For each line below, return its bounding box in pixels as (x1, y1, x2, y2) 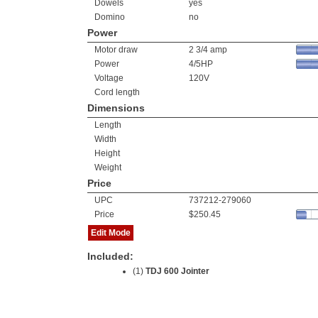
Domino (94, 12, 125, 22)
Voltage (94, 73, 124, 83)
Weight (94, 163, 121, 172)
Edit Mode (91, 228, 131, 238)
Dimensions (87, 102, 145, 114)
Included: (87, 251, 133, 262)
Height (94, 148, 120, 158)
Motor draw (94, 45, 138, 55)
